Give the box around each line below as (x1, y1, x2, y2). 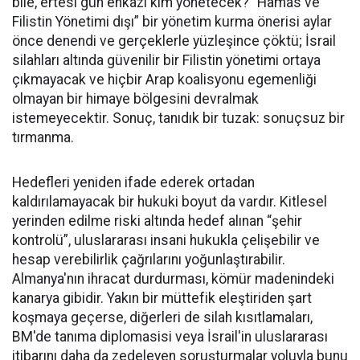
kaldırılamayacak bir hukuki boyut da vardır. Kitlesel (12, 194, 327, 211)
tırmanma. (12, 129, 74, 146)
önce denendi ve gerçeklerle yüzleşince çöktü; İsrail (12, 33, 336, 50)
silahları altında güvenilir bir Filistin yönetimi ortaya (12, 52, 321, 69)
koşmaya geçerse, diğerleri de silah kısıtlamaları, (12, 309, 313, 326)
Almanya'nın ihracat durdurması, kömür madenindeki (12, 271, 334, 288)
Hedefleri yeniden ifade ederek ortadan (12, 174, 255, 191)
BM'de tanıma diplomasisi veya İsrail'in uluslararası (12, 329, 328, 346)
